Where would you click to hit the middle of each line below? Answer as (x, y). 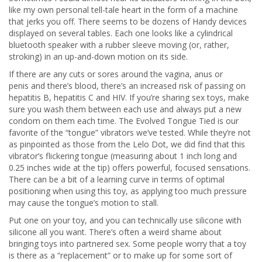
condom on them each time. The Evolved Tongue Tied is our (124, 121)
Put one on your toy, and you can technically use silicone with (125, 220)
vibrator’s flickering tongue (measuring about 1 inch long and (123, 156)
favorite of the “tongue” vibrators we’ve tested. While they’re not (130, 132)
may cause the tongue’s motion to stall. (84, 203)
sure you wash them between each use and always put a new (125, 109)
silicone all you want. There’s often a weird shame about (115, 232)
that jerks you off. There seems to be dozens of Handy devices (128, 21)
